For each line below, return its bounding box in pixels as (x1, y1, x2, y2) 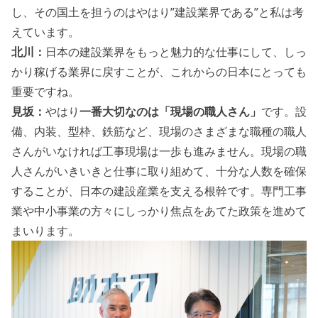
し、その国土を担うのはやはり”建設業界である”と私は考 (11, 4, 304, 20)
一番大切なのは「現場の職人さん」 (79, 103, 261, 119)
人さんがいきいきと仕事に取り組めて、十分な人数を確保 (11, 163, 307, 179)
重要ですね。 (11, 83, 79, 99)
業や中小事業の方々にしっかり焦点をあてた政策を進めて (11, 202, 307, 219)
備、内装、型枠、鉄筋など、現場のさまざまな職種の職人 (11, 123, 307, 139)
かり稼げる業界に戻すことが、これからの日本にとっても (11, 63, 307, 79)
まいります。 (11, 222, 79, 238)
